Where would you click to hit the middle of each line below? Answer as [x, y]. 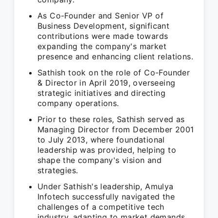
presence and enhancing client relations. [115, 56]
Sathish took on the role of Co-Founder [114, 73]
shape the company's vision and [100, 160]
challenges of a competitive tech [101, 207]
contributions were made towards [103, 36]
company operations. [78, 103]
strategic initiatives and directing [101, 93]
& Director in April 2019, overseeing [107, 83]
